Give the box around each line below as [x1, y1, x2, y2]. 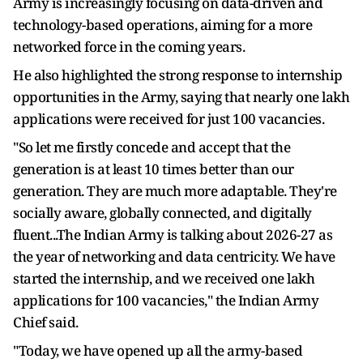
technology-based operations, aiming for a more [13, 15, 312, 34]
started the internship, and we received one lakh [13, 269, 314, 288]
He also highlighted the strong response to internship [13, 66, 343, 84]
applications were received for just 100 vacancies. [13, 109, 324, 128]
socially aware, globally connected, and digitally [13, 203, 312, 222]
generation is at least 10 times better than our [13, 160, 294, 178]
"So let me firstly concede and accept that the [13, 138, 290, 156]
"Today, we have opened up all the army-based [13, 341, 302, 360]
